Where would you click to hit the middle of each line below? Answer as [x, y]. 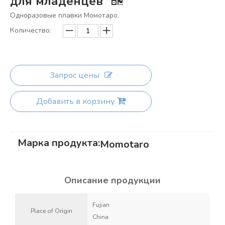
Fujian [101, 205]
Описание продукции [113, 180]
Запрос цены [74, 75]
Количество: [31, 30]
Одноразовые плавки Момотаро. [65, 15]
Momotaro [125, 144]
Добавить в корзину [75, 101]
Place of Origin [51, 211]
